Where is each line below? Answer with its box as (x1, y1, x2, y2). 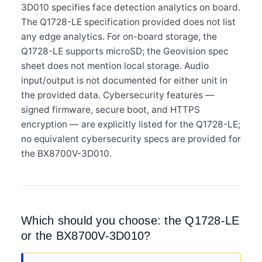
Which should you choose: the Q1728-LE (21, 213, 240, 227)
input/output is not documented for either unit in (21, 74, 227, 86)
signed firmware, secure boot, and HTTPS (21, 104, 200, 115)
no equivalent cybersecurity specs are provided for (21, 133, 241, 144)
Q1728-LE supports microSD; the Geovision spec (21, 45, 229, 57)
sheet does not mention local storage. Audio (21, 60, 209, 71)
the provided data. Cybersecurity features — (21, 89, 215, 101)
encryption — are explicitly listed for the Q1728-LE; (21, 118, 240, 130)
